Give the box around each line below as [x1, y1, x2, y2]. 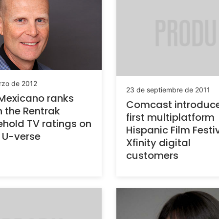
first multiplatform [126, 110, 215, 125]
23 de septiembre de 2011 [126, 86, 210, 94]
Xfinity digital [126, 136, 191, 150]
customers [126, 149, 178, 163]
